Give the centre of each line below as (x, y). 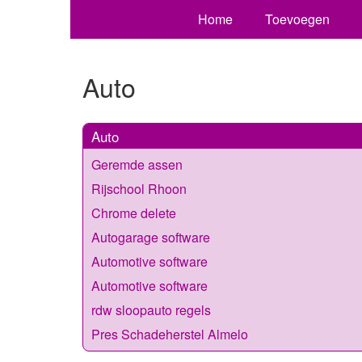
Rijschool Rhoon (139, 188)
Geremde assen (137, 164)
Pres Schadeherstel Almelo (170, 334)
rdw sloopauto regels (151, 309)
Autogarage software (151, 237)
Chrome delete (134, 213)
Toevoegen (297, 19)
